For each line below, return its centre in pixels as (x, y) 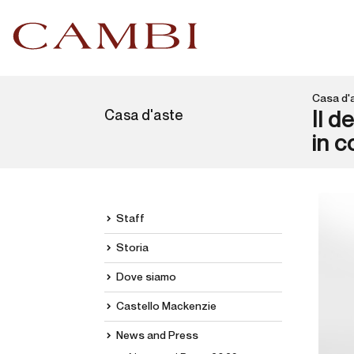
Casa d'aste (144, 116)
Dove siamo (146, 277)
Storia (132, 248)
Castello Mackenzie (166, 307)
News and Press (157, 336)
